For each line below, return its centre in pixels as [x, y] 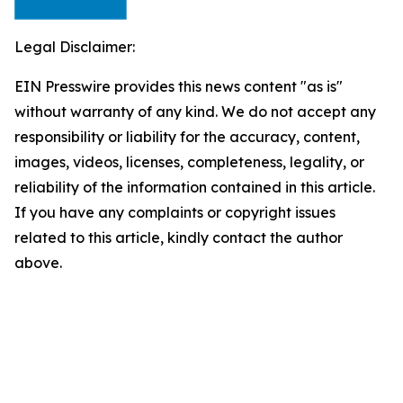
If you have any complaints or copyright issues [175, 212]
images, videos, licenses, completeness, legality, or [189, 162]
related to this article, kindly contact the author [179, 237]
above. [38, 263]
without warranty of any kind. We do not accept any [195, 112]
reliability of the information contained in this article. [195, 187]
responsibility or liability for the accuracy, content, [187, 137]
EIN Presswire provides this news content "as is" [179, 86]
